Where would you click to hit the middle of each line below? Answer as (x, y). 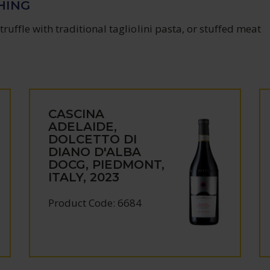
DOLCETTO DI (93, 139)
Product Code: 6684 (95, 203)
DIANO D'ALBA (95, 152)
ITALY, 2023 (84, 177)
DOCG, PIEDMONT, (107, 165)
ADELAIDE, (83, 127)
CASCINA (77, 114)
